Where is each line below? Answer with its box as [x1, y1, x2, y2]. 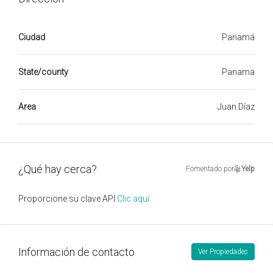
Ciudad [18, 32, 45, 42]
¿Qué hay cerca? [18, 162, 97, 175]
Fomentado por [186, 165, 234, 173]
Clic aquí [117, 194, 149, 204]
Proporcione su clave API [18, 194, 117, 204]
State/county [18, 67, 68, 77]
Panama [222, 67, 255, 77]
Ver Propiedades [198, 247, 248, 256]
